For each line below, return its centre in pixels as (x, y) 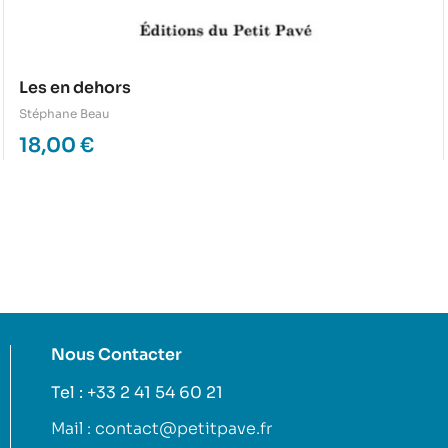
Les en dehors (75, 88)
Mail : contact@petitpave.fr (161, 429)
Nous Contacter (116, 355)
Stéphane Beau (64, 114)
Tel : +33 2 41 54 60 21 (136, 393)
